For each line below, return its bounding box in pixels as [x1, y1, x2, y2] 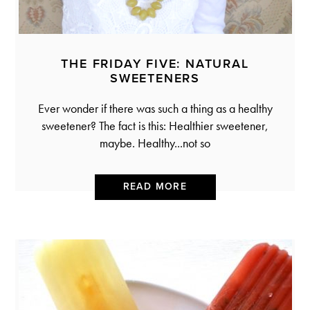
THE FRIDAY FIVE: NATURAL [61, 55, 249, 71]
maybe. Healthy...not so [100, 134, 210, 151]
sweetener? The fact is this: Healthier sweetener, [42, 117, 268, 134]
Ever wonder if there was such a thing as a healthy [37, 100, 273, 116]
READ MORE [122, 181, 188, 193]
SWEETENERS [109, 70, 200, 86]
